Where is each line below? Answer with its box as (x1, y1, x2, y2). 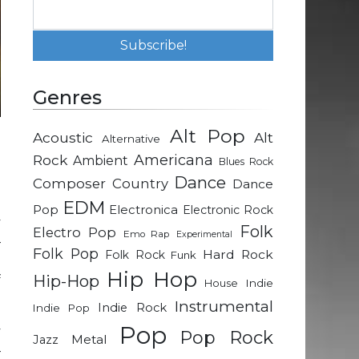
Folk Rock (104, 248, 165, 263)
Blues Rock (219, 155, 273, 168)
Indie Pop (33, 301, 90, 315)
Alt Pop (169, 125, 245, 148)
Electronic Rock (182, 203, 273, 218)
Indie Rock (98, 301, 167, 316)
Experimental (176, 229, 233, 240)
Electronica (109, 203, 178, 218)
